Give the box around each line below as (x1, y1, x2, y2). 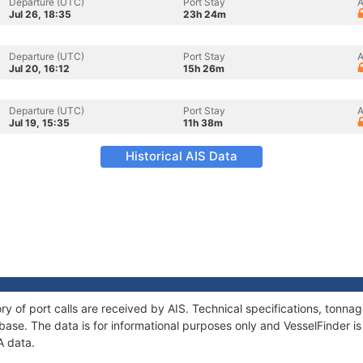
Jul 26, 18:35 (9, 8, 71, 20)
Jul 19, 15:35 (9, 117, 70, 129)
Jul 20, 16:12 (9, 62, 70, 75)
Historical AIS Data (126, 148, 237, 164)
